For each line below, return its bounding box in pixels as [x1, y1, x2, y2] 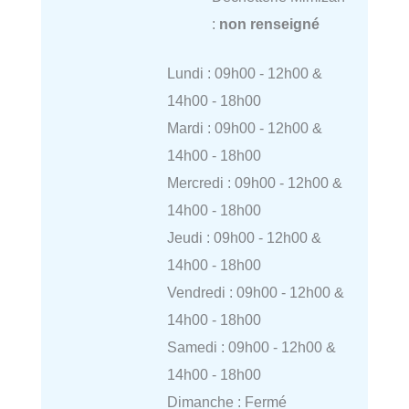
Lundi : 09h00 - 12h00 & [166, 65, 322, 82]
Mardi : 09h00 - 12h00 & [166, 120, 322, 137]
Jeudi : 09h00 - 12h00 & [166, 229, 321, 246]
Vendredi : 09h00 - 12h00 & [166, 284, 344, 301]
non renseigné [218, 15, 320, 32]
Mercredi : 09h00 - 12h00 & [166, 174, 342, 192]
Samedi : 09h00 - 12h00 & [166, 339, 336, 356]
